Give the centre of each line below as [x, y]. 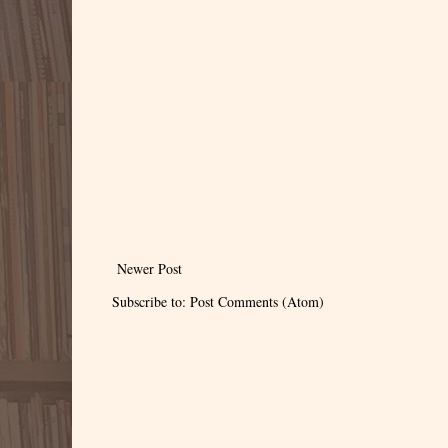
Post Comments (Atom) [257, 301]
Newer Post [149, 268]
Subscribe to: [151, 301]
